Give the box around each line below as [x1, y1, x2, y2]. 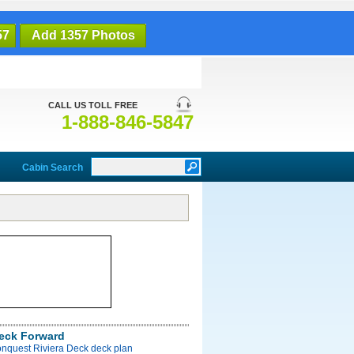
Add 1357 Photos [31, 28, 135, 42]
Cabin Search [22, 162, 83, 173]
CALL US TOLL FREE [48, 100, 137, 110]
